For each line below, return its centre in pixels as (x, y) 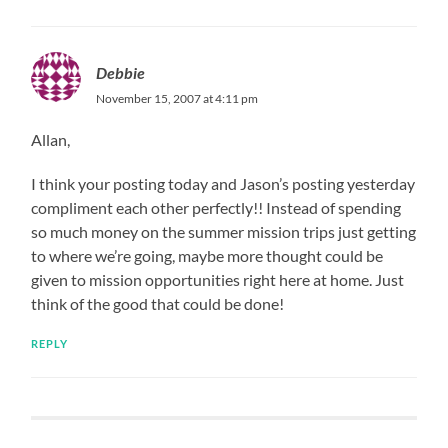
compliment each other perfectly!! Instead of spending (216, 207)
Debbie (121, 72)
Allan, (51, 139)
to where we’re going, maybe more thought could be (207, 255)
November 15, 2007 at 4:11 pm (177, 98)
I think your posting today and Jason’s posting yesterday (223, 183)
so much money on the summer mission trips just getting (224, 231)
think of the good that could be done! (158, 303)
